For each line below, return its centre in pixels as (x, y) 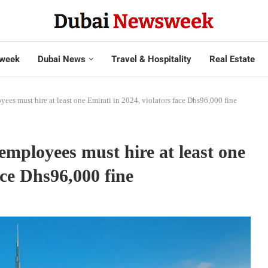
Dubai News (61, 59)
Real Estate (232, 59)
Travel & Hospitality (151, 59)
